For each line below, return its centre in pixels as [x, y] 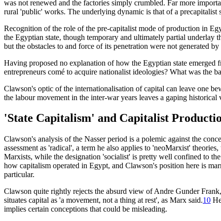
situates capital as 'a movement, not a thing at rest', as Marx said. [103, 200]
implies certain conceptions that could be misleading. [86, 209]
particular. [19, 175]
